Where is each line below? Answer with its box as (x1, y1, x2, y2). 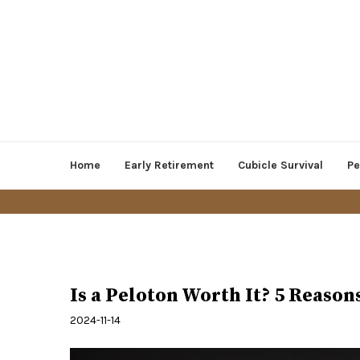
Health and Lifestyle (70, 262, 162, 275)
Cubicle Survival (238, 158, 323, 173)
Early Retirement (125, 158, 214, 173)
